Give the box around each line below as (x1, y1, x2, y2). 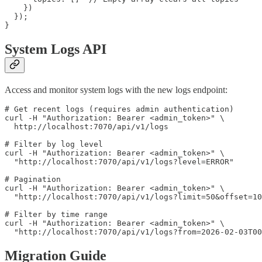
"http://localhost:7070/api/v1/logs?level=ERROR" (5, 157, 234, 166)
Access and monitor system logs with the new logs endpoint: (5, 84, 227, 95)
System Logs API (5, 41, 106, 57)
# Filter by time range (5, 209, 108, 219)
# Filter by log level (5, 139, 103, 149)
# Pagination (5, 174, 61, 184)
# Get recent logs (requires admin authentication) (5, 104, 234, 113)
